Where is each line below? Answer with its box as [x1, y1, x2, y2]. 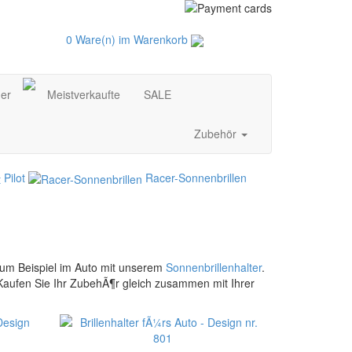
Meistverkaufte [47, 86, 120, 102]
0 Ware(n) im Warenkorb [65, 31, 191, 47]
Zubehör [194, 126, 240, 141]
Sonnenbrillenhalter [166, 258, 262, 275]
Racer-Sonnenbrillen [145, 170, 247, 185]
